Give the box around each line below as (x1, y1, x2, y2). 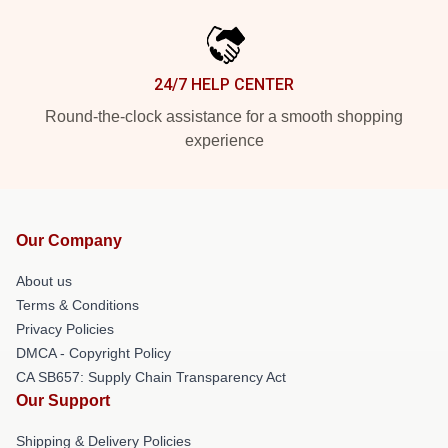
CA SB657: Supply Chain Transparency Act (16, 369, 286, 385)
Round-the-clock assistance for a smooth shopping (45, 108, 403, 125)
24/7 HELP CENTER (154, 75, 294, 94)
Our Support (16, 392, 110, 409)
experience (184, 132, 264, 149)
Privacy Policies (16, 321, 114, 337)
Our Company (16, 232, 122, 249)
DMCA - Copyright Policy (16, 345, 171, 361)
